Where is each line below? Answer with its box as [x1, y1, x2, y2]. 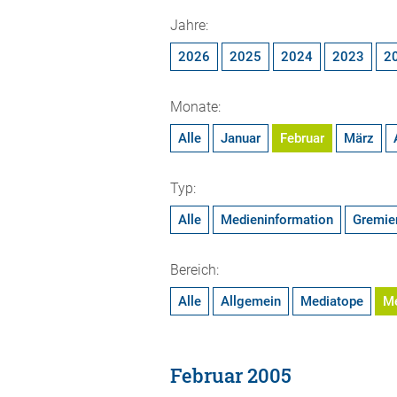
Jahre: [170, 17, 208, 34]
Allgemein [221, 293, 281, 309]
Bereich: [170, 261, 219, 278]
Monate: [170, 98, 221, 115]
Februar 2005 [170, 362, 292, 388]
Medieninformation [221, 212, 333, 228]
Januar [221, 130, 261, 146]
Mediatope [300, 293, 363, 309]
